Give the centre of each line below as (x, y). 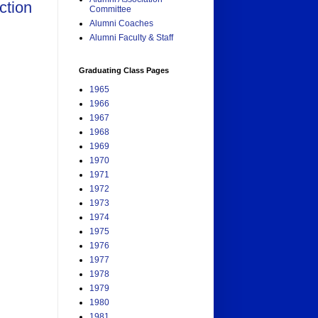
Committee (110, 10)
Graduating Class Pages (124, 71)
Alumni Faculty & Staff (131, 38)
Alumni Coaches (121, 24)
